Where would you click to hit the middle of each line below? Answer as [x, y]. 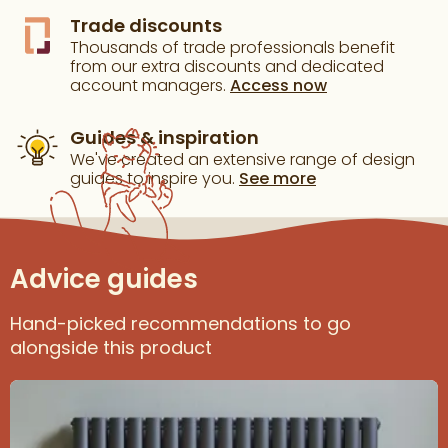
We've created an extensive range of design [242, 159]
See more [277, 178]
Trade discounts [146, 25]
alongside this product [111, 347]
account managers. [150, 85]
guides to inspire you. [154, 178]
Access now [278, 85]
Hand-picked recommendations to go [180, 323]
